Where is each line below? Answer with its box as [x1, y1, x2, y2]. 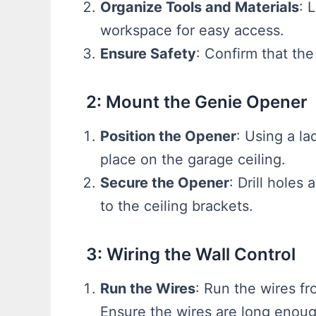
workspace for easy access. [100, 21, 284, 39]
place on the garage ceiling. [100, 150, 286, 168]
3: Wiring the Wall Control [86, 243, 296, 265]
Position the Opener [100, 127, 236, 145]
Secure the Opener [100, 174, 229, 191]
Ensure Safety [100, 44, 196, 62]
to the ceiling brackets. [100, 197, 253, 214]
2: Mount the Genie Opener [86, 91, 308, 112]
